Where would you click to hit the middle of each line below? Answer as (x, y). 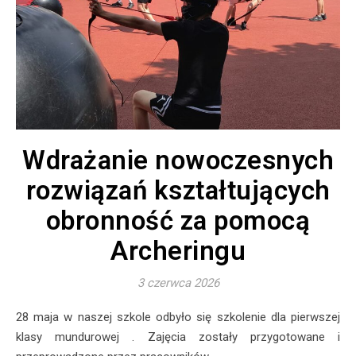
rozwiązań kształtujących (178, 190)
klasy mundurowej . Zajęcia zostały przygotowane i (178, 337)
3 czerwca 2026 (178, 282)
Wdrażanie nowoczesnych (178, 160)
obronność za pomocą (178, 220)
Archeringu (178, 250)
